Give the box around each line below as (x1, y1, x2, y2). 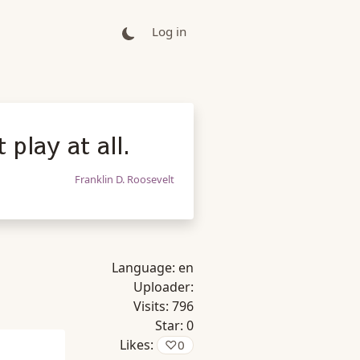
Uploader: (133, 278, 194, 296)
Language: (112, 259, 178, 276)
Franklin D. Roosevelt (75, 172, 174, 186)
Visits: (133, 297, 172, 315)
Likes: (119, 336, 157, 354)
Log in (152, 23, 186, 39)
